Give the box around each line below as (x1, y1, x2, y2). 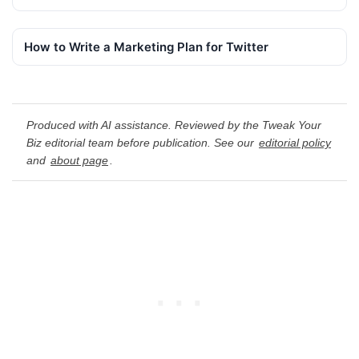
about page (50, 153, 108, 167)
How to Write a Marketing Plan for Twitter (24, 39, 268, 55)
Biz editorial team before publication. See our (26, 135, 257, 149)
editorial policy (259, 135, 331, 149)
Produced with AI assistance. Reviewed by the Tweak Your (26, 118, 321, 131)
